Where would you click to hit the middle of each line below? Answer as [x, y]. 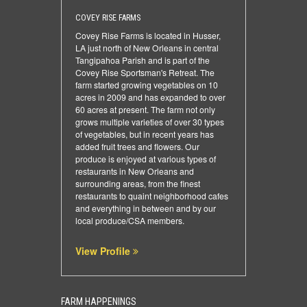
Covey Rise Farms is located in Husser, [148, 35]
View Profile [104, 251]
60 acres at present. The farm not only [145, 109]
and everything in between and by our [146, 208]
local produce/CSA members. [130, 220]
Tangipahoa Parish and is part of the [143, 60]
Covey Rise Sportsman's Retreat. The [145, 72]
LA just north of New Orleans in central [147, 48]
